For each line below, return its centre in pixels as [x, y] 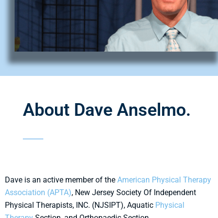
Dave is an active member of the [61, 180]
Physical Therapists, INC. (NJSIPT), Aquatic [80, 205]
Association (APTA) [38, 192]
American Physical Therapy [164, 180]
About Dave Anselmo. [107, 110]
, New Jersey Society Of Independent [134, 192]
